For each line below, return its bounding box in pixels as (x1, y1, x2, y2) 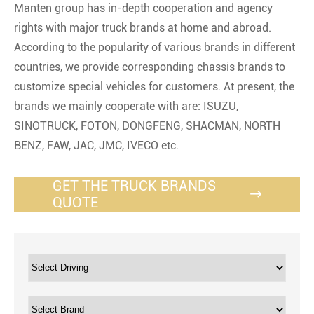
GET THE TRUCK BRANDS (53, 177, 216, 194)
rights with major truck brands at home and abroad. (14, 20, 271, 34)
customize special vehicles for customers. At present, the (14, 79, 294, 93)
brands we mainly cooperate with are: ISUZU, (14, 99, 238, 113)
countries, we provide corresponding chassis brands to (14, 60, 285, 74)
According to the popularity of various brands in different (14, 40, 295, 54)
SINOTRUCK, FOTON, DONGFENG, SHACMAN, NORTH (14, 118, 280, 132)
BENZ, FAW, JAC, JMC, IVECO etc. (14, 138, 179, 152)
